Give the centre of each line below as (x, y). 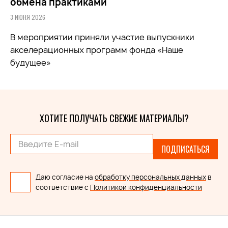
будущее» (31, 63)
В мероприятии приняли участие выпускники (102, 37)
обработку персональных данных (150, 177)
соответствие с (63, 188)
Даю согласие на (65, 177)
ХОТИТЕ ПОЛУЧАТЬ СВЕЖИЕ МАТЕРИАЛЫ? (114, 118)
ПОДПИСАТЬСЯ (186, 149)
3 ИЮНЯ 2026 (28, 17)
